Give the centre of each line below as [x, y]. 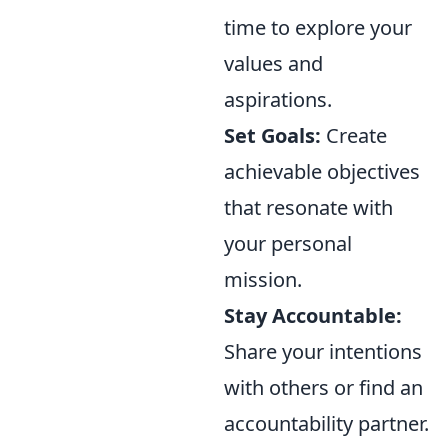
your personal [288, 243]
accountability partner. [326, 423]
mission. [263, 279]
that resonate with [308, 207]
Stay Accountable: [313, 315]
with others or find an [323, 387]
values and [273, 63]
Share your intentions [323, 351]
